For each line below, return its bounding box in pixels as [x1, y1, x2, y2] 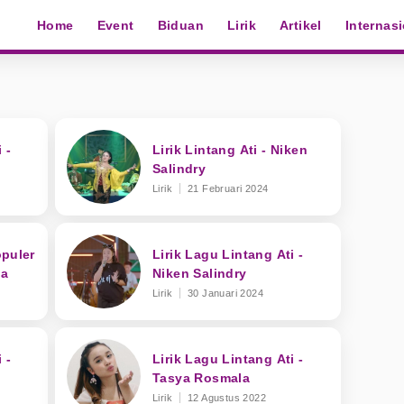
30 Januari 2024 [188, 287, 263, 298]
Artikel [280, 17, 322, 32]
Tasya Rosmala [152, 370, 251, 385]
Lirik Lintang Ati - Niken [152, 142, 308, 157]
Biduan [157, 17, 205, 32]
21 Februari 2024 [188, 182, 269, 194]
